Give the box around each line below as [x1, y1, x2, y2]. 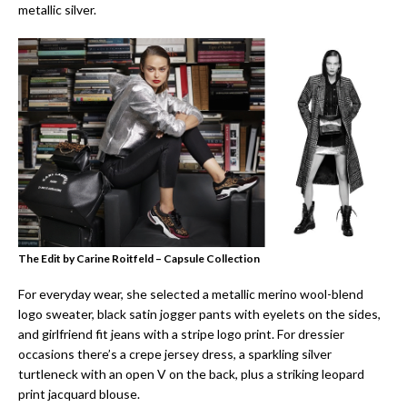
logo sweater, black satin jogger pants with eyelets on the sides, [18, 305, 381, 322]
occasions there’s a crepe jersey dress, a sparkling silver [18, 345, 332, 362]
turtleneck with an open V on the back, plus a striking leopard [18, 365, 364, 382]
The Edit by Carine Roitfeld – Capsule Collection [18, 251, 260, 265]
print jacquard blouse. [18, 385, 140, 402]
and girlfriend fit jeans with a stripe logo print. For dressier [18, 325, 344, 342]
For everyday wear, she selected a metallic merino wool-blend [18, 285, 363, 302]
